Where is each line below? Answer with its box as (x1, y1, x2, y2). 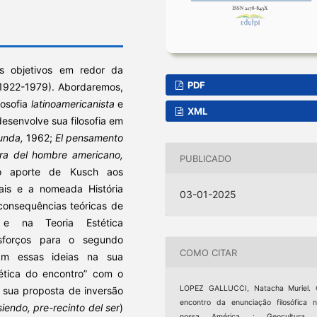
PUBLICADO (180, 152, 232, 164)
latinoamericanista (30, 97, 115, 110)
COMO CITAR (180, 246, 238, 258)
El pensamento (54, 131, 123, 144)
